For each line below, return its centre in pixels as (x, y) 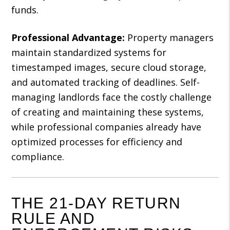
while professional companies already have (107, 127)
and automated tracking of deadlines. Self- (106, 82)
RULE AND (53, 218)
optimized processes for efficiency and (97, 142)
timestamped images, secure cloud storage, (109, 67)
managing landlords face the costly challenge (112, 97)
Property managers (169, 37)
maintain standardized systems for (89, 52)
